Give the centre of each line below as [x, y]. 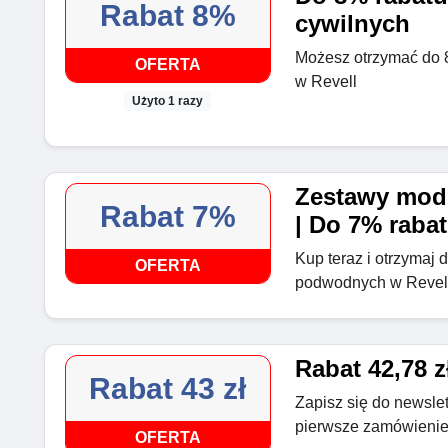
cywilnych [352, 23]
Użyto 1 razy [168, 101]
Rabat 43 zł [168, 389]
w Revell [325, 81]
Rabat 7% [167, 217]
